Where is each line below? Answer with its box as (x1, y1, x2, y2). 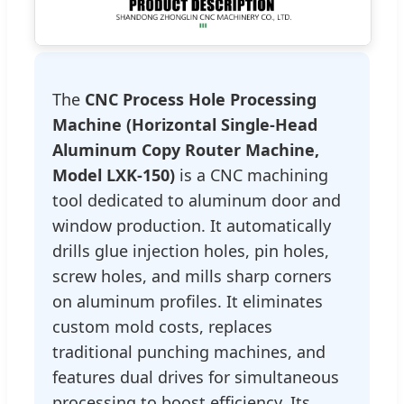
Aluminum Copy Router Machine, (52, 139, 319, 161)
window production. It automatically (52, 215, 331, 237)
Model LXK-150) (52, 164, 175, 187)
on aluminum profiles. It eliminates (52, 290, 323, 313)
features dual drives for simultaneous (52, 366, 339, 389)
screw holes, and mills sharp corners (52, 265, 332, 288)
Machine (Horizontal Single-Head (52, 114, 317, 136)
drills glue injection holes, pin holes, (52, 240, 329, 262)
